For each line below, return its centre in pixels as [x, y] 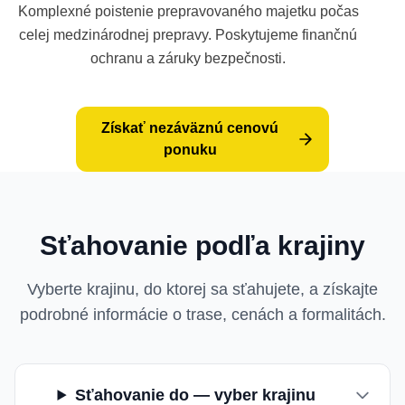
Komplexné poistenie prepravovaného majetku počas [188, 11]
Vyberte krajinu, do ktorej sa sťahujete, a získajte [202, 289]
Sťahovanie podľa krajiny [202, 245]
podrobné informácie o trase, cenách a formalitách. [202, 315]
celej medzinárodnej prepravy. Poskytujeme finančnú [188, 35]
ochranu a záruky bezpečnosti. [188, 58]
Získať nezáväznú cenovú [190, 128]
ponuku [190, 150]
